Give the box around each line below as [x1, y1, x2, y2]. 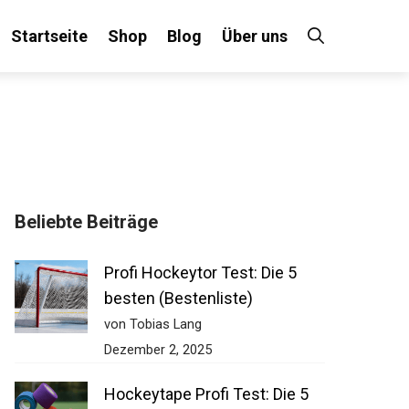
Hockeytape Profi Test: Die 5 [94, 384, 299, 404]
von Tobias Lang [94, 316, 193, 332]
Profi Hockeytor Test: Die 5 [94, 263, 288, 282]
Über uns [215, 26, 281, 46]
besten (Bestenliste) [94, 288, 244, 308]
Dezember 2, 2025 [94, 341, 203, 358]
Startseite [4, 26, 81, 46]
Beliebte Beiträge [5, 211, 149, 233]
